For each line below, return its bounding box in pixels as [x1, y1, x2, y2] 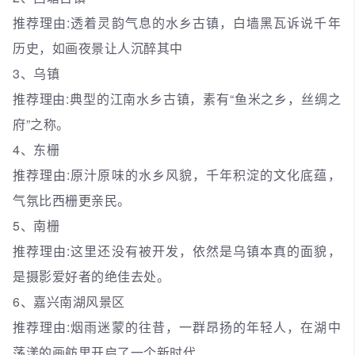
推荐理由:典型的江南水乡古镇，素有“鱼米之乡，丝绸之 [13, 89, 341, 108]
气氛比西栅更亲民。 [13, 190, 131, 209]
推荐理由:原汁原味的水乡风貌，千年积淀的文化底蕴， [13, 165, 341, 184]
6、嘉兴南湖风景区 [13, 292, 125, 311]
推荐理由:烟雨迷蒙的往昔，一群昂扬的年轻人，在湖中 [13, 317, 341, 336]
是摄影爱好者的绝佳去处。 [13, 266, 170, 285]
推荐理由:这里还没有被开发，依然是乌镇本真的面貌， [13, 241, 341, 260]
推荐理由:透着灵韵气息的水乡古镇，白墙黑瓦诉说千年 [13, 13, 341, 32]
